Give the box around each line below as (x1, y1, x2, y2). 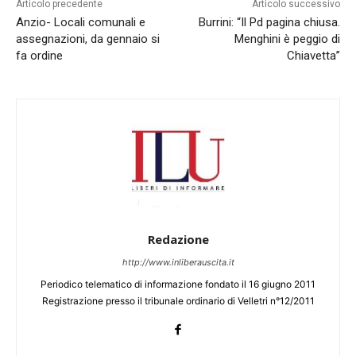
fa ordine (16, 48, 63, 64)
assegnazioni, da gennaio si (16, 32, 160, 47)
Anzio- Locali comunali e (16, 15, 145, 30)
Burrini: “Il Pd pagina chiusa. (198, 15, 340, 30)
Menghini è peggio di (234, 32, 340, 47)
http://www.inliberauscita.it (122, 257, 234, 269)
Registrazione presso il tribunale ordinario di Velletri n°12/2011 (41, 295, 315, 308)
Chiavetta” (286, 48, 340, 64)
